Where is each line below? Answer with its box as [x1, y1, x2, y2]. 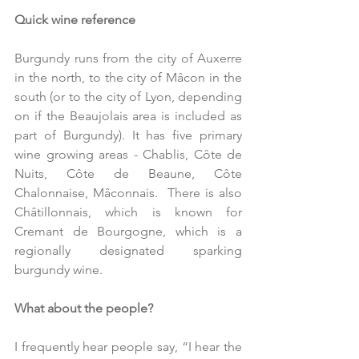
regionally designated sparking [14, 242, 242, 258]
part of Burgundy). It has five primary [14, 127, 242, 143]
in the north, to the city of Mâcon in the [14, 69, 242, 85]
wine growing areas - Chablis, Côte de [14, 146, 242, 162]
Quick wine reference [14, 11, 135, 27]
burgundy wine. [14, 261, 106, 277]
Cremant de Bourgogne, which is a [14, 223, 242, 239]
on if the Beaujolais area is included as [14, 107, 242, 123]
